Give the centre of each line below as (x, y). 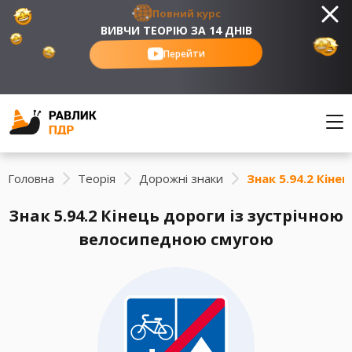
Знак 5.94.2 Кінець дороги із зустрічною (176, 216)
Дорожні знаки (181, 178)
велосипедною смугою (176, 239)
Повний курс (186, 13)
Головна (31, 178)
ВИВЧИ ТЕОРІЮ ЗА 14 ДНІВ (176, 30)
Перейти (184, 54)
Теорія (97, 178)
